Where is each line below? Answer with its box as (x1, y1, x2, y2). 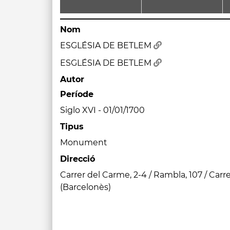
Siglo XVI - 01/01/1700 (60, 105, 145, 115)
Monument (60, 138, 107, 147)
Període (60, 89, 93, 99)
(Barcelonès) (60, 182, 111, 192)
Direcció (60, 154, 95, 164)
